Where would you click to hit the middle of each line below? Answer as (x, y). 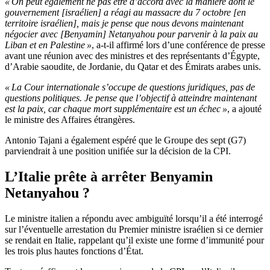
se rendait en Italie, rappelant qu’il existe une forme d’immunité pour (134, 240)
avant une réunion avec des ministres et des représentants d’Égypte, (132, 56)
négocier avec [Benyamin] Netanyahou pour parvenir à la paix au (131, 34)
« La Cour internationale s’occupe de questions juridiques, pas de (130, 87)
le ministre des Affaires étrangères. (70, 120)
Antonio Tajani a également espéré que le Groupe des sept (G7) (125, 140)
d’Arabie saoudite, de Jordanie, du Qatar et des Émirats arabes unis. (133, 67)
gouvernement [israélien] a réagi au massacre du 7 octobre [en (125, 13)
